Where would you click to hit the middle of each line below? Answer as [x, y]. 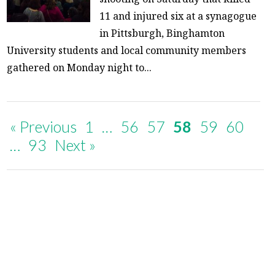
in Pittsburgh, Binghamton [162, 33]
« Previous [44, 126]
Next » [76, 145]
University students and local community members [127, 50]
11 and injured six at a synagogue [178, 16]
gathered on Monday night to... [79, 67]
